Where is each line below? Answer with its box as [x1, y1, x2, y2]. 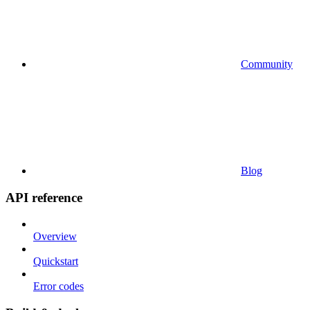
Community [241, 57, 293, 70]
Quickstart [33, 255, 78, 268]
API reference [6, 190, 82, 205]
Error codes [33, 280, 84, 293]
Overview [33, 230, 77, 243]
